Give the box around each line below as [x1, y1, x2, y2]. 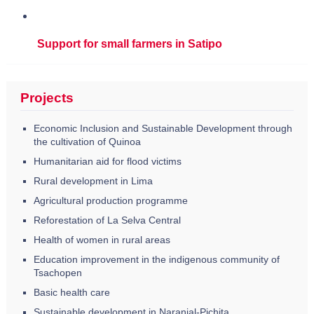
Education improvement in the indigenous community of [33, 254, 280, 266]
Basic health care [33, 287, 110, 299]
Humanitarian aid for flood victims [33, 156, 182, 168]
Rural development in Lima [33, 175, 153, 187]
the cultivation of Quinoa [33, 136, 141, 148]
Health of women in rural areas [33, 234, 170, 246]
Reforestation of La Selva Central [33, 214, 181, 226]
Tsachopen [33, 267, 82, 279]
